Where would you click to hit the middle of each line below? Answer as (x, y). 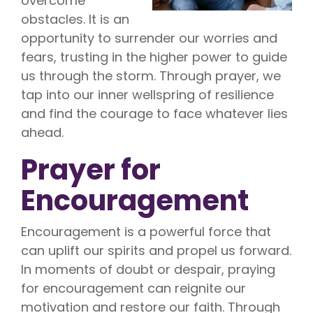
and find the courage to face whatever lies (154, 114)
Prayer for (91, 170)
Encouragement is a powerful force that (146, 232)
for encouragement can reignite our (133, 289)
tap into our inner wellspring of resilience (147, 95)
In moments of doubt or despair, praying (148, 270)
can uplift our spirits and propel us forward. (156, 251)
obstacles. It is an (75, 20)
